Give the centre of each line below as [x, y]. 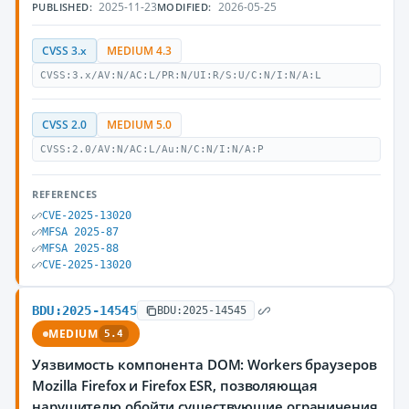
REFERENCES [65, 194]
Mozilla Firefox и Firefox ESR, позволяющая [175, 385]
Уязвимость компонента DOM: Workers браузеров [204, 364]
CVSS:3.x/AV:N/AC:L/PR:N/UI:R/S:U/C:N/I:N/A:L [181, 75]
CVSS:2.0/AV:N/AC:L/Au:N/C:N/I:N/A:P [152, 149]
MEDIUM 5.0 [139, 125]
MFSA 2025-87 [80, 232]
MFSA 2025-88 [80, 248]
